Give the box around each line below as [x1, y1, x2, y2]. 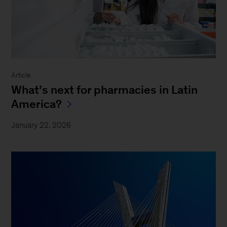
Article [11, 71, 31, 80]
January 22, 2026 [11, 121, 71, 130]
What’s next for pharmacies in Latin [11, 83, 198, 97]
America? [11, 97, 62, 111]
